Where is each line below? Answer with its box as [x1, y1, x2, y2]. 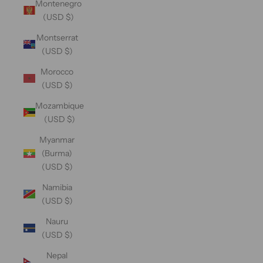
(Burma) [42, 147, 72, 159]
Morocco [41, 66, 73, 77]
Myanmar [39, 134, 75, 145]
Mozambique [35, 100, 84, 111]
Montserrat [36, 32, 78, 43]
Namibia [42, 181, 72, 193]
